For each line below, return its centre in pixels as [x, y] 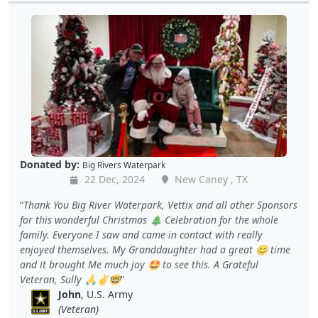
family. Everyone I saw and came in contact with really [141, 235]
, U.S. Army [107, 295]
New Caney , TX [210, 180]
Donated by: [50, 165]
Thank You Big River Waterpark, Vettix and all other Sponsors [160, 205]
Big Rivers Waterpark [124, 165]
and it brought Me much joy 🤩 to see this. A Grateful [139, 265]
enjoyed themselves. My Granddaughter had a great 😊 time [155, 250]
